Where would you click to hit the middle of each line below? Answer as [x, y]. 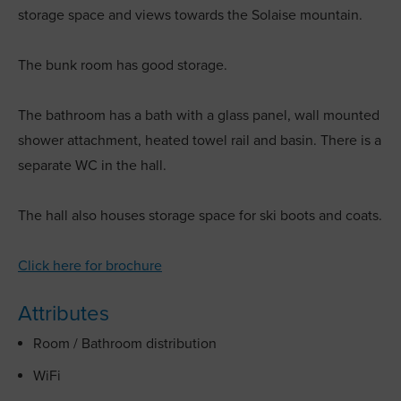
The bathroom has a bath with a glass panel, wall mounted [199, 115]
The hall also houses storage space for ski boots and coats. [200, 216]
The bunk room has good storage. [124, 65]
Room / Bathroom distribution [125, 344]
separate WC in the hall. [92, 166]
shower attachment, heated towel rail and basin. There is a [200, 141]
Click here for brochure [90, 266]
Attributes [64, 314]
